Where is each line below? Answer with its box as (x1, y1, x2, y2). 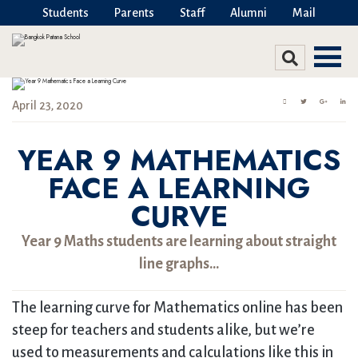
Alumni (230, 6, 267, 19)
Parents (114, 6, 154, 19)
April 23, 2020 (12, 99, 83, 112)
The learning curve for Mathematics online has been (12, 300, 343, 316)
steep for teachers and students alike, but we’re (12, 322, 315, 338)
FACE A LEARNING (48, 167, 310, 209)
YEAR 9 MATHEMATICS (18, 139, 340, 181)
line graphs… (139, 256, 219, 272)
